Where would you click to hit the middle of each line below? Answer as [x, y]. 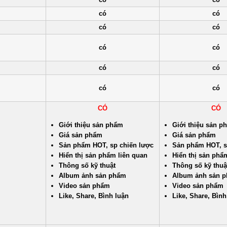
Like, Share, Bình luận [94, 196]
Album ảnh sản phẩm [92, 176]
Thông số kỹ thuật [87, 165]
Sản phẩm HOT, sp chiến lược [106, 145]
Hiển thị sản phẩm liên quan [103, 155]
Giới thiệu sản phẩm [91, 125]
